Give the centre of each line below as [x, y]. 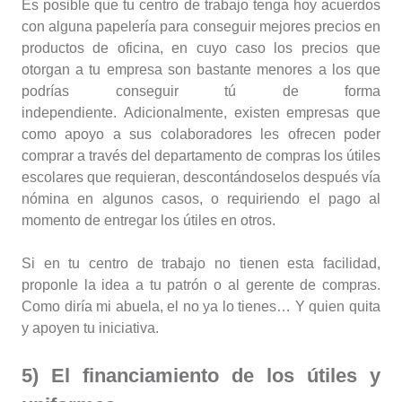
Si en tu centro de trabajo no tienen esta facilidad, [201, 264]
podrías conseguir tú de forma [201, 92]
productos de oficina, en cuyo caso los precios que [201, 48]
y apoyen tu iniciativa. [90, 328]
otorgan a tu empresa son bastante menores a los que [201, 70]
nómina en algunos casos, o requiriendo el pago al [201, 199]
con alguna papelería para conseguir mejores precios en [201, 27]
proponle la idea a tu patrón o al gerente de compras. [201, 285]
